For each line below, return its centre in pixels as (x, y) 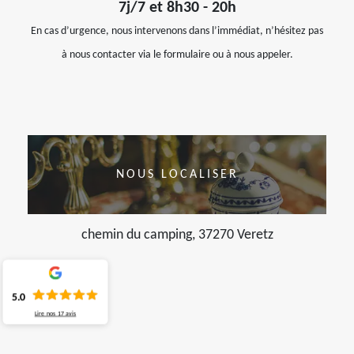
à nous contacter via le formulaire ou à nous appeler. (177, 55)
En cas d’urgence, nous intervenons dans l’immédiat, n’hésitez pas (177, 32)
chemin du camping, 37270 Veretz (177, 235)
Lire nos (46, 314)
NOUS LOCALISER (177, 175)
